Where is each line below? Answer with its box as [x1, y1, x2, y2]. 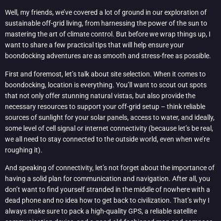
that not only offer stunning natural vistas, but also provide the [5, 91, 195, 100]
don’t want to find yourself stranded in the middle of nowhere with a [5, 185, 210, 194]
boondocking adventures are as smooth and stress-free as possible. [5, 52, 211, 60]
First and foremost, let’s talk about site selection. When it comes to [5, 70, 206, 78]
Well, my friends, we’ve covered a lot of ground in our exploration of [5, 8, 207, 17]
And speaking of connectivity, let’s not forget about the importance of [5, 164, 215, 172]
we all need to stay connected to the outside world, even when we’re [5, 135, 210, 143]
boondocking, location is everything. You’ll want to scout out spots [5, 80, 207, 89]
